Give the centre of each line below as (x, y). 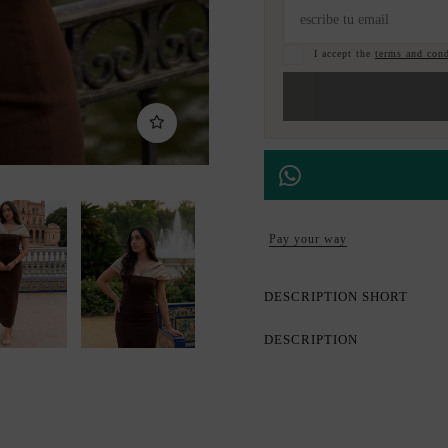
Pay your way (308, 239)
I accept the (344, 53)
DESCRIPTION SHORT (336, 297)
